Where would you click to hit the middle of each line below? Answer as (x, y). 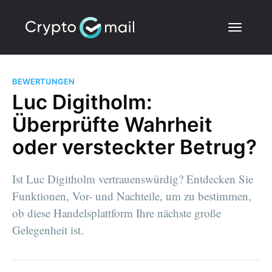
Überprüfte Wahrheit (112, 124)
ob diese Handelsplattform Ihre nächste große (117, 212)
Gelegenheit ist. (48, 229)
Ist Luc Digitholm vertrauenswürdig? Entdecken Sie (133, 178)
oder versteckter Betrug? (134, 147)
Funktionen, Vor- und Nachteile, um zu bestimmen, (132, 195)
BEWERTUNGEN (43, 81)
